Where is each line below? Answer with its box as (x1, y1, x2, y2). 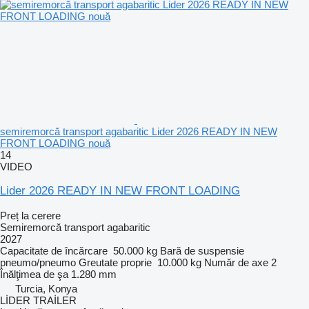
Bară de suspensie (160, 244, 244, 257)
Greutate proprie (79, 256, 152, 268)
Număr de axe (204, 256, 268, 268)
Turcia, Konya (15, 282, 77, 295)
